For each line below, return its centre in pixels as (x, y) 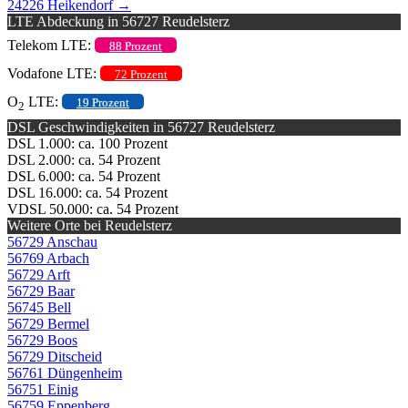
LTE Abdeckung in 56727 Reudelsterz (118, 21)
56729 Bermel (48, 323)
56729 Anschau (52, 241)
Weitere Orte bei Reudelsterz (90, 225)
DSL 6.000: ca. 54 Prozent (84, 176)
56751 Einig (43, 389)
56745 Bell (39, 307)
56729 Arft (39, 274)
